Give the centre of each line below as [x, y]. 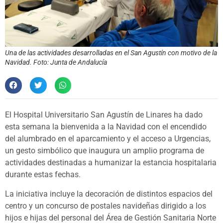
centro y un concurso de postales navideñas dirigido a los [106, 206]
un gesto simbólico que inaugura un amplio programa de [105, 151]
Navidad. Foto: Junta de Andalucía [56, 62]
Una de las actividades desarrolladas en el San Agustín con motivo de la [111, 53]
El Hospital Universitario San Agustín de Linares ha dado [104, 115]
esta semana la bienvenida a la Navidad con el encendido [106, 127]
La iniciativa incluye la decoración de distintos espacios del [109, 194]
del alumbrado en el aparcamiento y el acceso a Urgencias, [108, 139]
